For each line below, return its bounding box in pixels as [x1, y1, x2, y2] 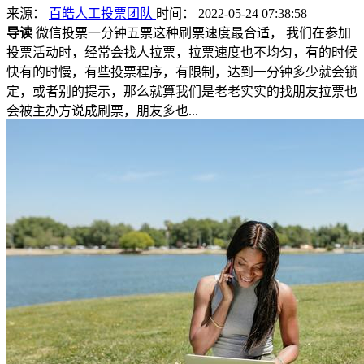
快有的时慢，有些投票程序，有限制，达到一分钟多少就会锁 [6, 64, 357, 79]
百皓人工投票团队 [49, 6, 156, 20]
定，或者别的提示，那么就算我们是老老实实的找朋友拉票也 [6, 84, 357, 98]
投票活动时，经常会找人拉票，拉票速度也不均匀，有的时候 [6, 45, 357, 59]
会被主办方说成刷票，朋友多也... [6, 103, 198, 118]
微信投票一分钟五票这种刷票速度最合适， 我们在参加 [32, 25, 351, 40]
